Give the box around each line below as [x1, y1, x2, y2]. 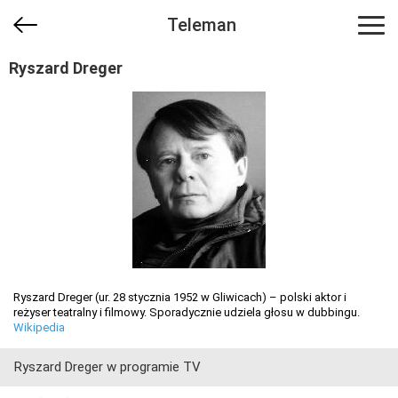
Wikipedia [13, 321, 65, 334]
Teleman [166, 14, 236, 36]
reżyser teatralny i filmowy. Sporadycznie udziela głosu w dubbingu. [13, 306, 360, 319]
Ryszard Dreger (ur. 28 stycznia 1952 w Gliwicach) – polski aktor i [13, 291, 346, 304]
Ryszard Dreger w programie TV [14, 359, 201, 375]
